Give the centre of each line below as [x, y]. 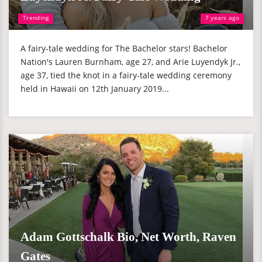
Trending [36, 18]
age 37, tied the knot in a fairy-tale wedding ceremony [126, 75]
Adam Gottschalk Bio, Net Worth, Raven [128, 237]
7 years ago [222, 18]
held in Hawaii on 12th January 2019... [95, 89]
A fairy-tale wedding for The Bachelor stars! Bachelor [124, 48]
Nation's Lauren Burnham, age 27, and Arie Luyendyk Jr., [130, 62]
